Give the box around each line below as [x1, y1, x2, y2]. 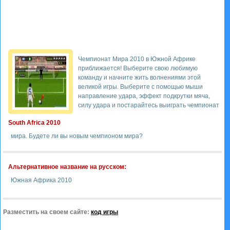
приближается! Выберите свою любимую [78, 65, 198, 72]
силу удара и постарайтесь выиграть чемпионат [78, 102, 219, 109]
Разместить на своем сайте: [3, 208, 91, 216]
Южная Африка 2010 [11, 177, 72, 184]
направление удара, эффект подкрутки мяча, [78, 92, 210, 100]
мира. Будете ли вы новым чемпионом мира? [11, 132, 143, 140]
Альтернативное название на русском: [8, 163, 126, 170]
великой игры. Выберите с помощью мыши [78, 83, 203, 90]
